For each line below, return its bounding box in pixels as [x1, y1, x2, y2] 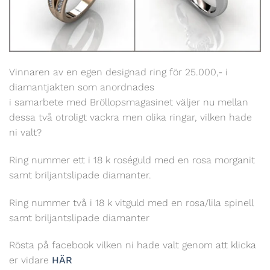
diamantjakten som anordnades [9, 81, 154, 93]
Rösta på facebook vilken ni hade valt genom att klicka [9, 239, 256, 251]
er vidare [9, 254, 52, 266]
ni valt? [9, 127, 42, 139]
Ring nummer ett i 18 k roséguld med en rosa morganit [9, 154, 255, 166]
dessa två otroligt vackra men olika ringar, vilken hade [9, 111, 252, 124]
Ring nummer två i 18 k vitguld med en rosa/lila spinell [9, 196, 253, 209]
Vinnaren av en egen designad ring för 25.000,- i [9, 66, 228, 78]
